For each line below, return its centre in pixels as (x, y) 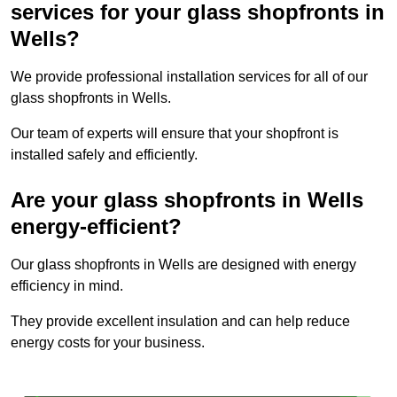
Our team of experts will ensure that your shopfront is (175, 134)
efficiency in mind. (67, 286)
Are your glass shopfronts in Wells (187, 200)
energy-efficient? (96, 227)
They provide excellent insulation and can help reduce (180, 322)
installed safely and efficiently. (104, 155)
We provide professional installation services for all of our (189, 77)
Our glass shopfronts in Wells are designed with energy (183, 265)
